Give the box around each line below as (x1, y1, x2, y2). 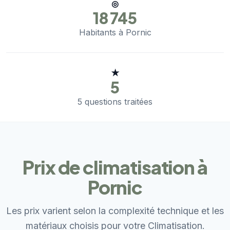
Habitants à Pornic (79, 27, 151, 38)
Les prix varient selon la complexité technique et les (6, 205, 224, 217)
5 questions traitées (78, 97, 152, 107)
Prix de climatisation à (22, 156, 208, 179)
